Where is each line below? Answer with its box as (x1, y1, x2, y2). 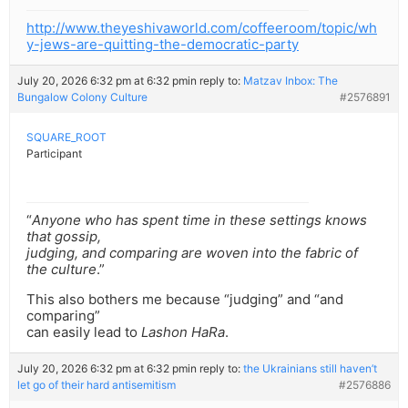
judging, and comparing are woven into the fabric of (26, 244, 358, 262)
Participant (26, 147, 82, 161)
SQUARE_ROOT (26, 130, 107, 145)
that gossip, (26, 228, 101, 246)
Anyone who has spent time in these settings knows (32, 211, 367, 229)
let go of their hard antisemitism (17, 378, 176, 393)
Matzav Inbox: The (243, 74, 338, 88)
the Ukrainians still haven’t (243, 362, 377, 376)
